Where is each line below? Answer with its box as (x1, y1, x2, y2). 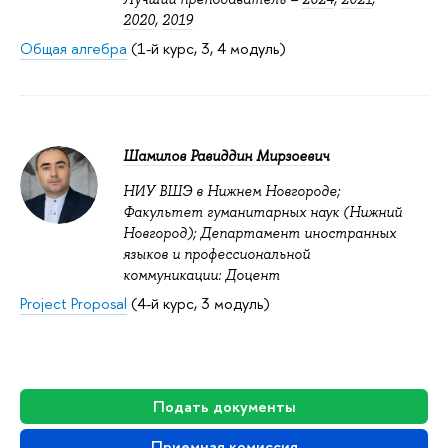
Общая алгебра (20, 37, 127, 59)
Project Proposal (20, 292, 127, 314)
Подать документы (152, 395, 296, 417)
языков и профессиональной (123, 244, 310, 263)
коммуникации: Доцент (123, 265, 280, 284)
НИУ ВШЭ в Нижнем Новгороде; (123, 181, 340, 200)
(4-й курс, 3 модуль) (127, 292, 270, 314)
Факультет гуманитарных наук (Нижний (123, 202, 402, 221)
